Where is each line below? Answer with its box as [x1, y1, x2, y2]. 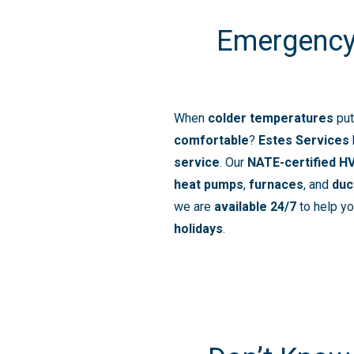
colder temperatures [208, 110, 333, 126]
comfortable [174, 132, 249, 148]
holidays [174, 220, 223, 236]
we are [174, 198, 214, 214]
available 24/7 [214, 198, 296, 214]
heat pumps [174, 176, 243, 192]
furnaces [249, 176, 303, 192]
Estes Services [258, 132, 349, 148]
